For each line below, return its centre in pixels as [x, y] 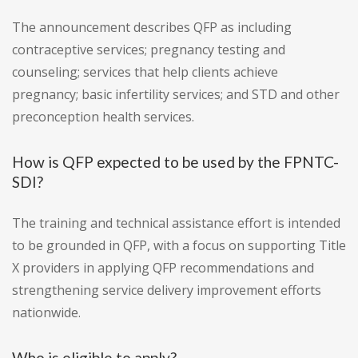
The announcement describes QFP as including [152, 28]
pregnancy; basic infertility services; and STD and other [176, 95]
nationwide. [46, 313]
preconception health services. [103, 117]
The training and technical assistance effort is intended [176, 223]
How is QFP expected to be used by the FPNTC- [175, 162]
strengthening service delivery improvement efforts [167, 290]
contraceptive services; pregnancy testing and [149, 50]
